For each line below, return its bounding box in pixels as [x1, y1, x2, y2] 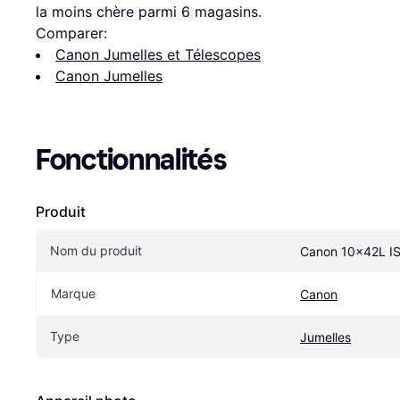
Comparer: [36, 23, 107, 42]
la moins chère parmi [36, 2, 181, 21]
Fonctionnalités [36, 142, 227, 177]
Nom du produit [50, 242, 142, 258]
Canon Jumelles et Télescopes [55, 45, 261, 63]
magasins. [190, 2, 262, 21]
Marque [51, 285, 96, 301]
